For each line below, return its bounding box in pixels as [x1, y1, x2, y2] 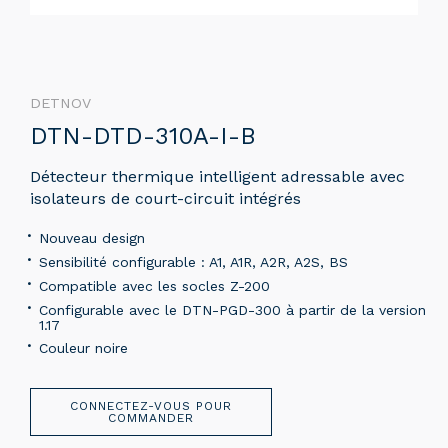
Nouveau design [39, 229, 145, 246]
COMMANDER [107, 410, 194, 425]
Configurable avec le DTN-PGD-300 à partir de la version [39, 301, 426, 318]
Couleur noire [39, 339, 128, 356]
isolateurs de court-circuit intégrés [30, 188, 301, 208]
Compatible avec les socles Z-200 [39, 277, 270, 294]
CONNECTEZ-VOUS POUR [69, 398, 232, 413]
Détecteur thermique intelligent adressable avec [30, 166, 405, 186]
